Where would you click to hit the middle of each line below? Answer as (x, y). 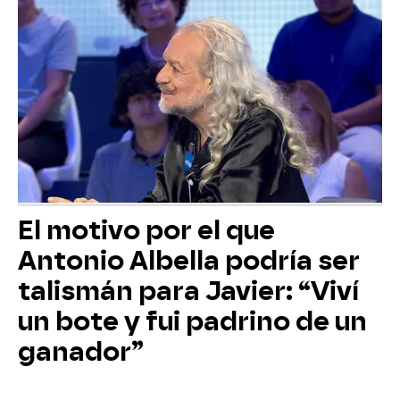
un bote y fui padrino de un (192, 321)
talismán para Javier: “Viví (188, 291)
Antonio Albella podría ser (189, 260)
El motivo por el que (146, 230)
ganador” (81, 351)
